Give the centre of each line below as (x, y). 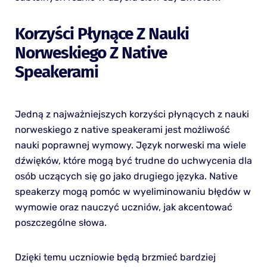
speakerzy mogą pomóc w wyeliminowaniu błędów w (133, 191)
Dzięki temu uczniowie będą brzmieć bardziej (115, 257)
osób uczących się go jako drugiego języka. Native (126, 176)
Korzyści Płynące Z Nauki (102, 33)
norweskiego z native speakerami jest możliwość (122, 129)
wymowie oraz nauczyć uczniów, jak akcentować (123, 207)
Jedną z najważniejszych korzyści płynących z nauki (132, 114)
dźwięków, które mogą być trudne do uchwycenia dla (133, 160)
